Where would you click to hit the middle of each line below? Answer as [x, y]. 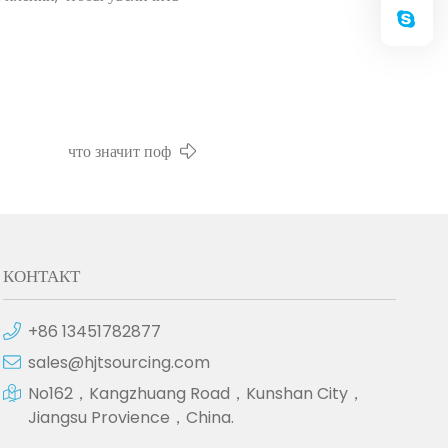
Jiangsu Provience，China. [130, 417]
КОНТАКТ [41, 276]
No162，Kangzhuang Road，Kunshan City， [195, 393]
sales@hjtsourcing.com [118, 362]
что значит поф [119, 151]
